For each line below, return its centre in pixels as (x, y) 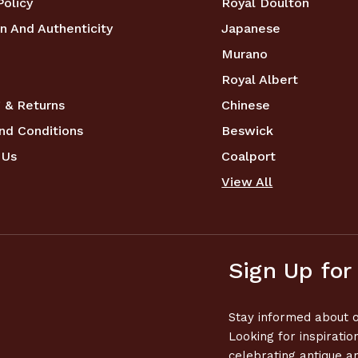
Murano (245, 54)
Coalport (249, 157)
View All (247, 182)
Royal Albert (260, 80)
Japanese (251, 29)
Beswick (248, 131)
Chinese (246, 105)
